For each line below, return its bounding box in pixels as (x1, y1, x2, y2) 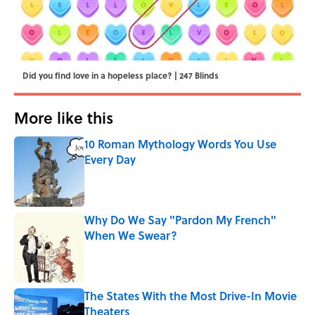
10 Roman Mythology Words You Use (84, 136, 276, 153)
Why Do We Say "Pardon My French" (84, 212, 276, 229)
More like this (14, 106, 113, 129)
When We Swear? (84, 227, 177, 244)
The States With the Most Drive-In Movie (84, 288, 297, 304)
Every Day (84, 151, 136, 168)
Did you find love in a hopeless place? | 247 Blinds (22, 69, 219, 82)
